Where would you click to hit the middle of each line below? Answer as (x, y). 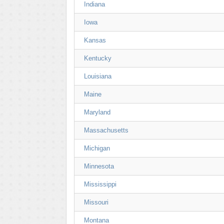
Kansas (95, 40)
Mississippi (100, 184)
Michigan (97, 148)
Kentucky (98, 58)
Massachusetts (106, 130)
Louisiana (98, 76)
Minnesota (99, 166)
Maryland (97, 112)
